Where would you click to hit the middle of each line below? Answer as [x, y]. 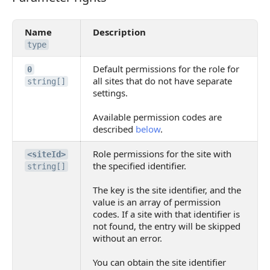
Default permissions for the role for [166, 69]
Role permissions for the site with [162, 154]
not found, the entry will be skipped [167, 226]
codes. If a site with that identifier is [166, 214]
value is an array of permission [157, 202]
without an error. [127, 238]
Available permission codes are [157, 117]
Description [119, 32]
